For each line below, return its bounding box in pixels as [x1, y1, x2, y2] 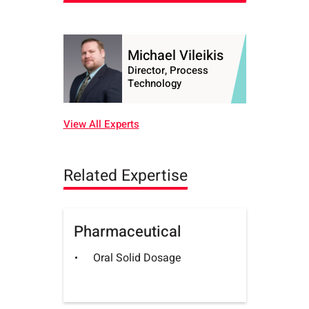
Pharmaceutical [73, 221, 181, 243]
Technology [127, 75, 181, 91]
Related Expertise [63, 163, 188, 188]
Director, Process [127, 62, 208, 78]
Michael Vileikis [127, 45, 223, 66]
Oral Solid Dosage [92, 250, 181, 267]
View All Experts [63, 116, 139, 132]
